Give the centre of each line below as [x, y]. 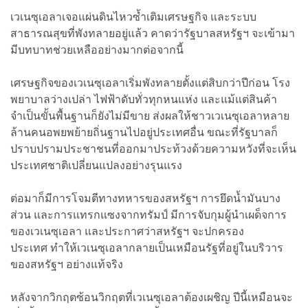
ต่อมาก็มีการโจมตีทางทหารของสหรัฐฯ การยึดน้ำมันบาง [145, 198]
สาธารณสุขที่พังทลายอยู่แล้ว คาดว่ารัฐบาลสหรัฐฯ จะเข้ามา [153, 33]
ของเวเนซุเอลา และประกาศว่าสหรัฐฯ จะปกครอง [127, 231]
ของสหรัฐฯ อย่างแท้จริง [67, 264]
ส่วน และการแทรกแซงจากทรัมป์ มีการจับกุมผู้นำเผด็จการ [148, 214]
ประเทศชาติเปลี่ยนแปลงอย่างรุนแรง [96, 165]
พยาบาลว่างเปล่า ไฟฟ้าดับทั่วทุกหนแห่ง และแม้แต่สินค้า [144, 99]
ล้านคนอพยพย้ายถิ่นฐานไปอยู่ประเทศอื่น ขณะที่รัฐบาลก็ [144, 132]
